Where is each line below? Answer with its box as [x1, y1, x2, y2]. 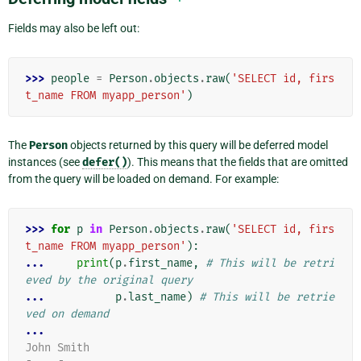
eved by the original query [25, 272, 193, 287]
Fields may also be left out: [8, 21, 139, 35]
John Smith [25, 340, 89, 355]
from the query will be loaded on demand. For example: [8, 172, 279, 185]
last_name [128, 289, 186, 304]
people [51, 71, 89, 85]
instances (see [8, 155, 82, 168]
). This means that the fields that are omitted [127, 155, 348, 168]
